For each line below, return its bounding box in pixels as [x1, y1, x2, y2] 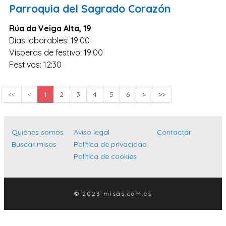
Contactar [157, 127, 191, 137]
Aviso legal [74, 127, 109, 137]
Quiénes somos [12, 127, 64, 137]
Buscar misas [12, 139, 56, 149]
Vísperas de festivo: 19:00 [9, 47, 103, 58]
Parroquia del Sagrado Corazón [9, 2, 171, 15]
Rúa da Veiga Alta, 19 [9, 23, 91, 33]
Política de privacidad [74, 139, 147, 149]
